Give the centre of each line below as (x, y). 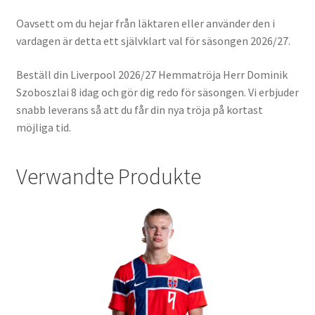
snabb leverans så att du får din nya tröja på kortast (139, 109)
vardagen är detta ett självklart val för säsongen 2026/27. (153, 41)
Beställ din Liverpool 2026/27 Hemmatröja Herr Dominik (152, 74)
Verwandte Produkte (108, 177)
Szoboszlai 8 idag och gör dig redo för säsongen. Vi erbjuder (157, 92)
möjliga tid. (43, 127)
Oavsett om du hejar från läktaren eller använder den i (145, 24)
